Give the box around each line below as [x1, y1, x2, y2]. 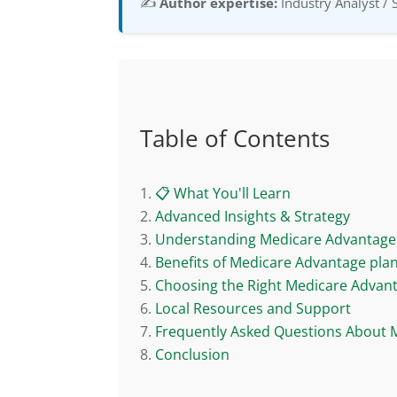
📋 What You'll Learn [155, 183, 292, 203]
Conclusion [155, 344, 230, 364]
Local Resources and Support [155, 298, 352, 318]
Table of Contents [140, 121, 331, 154]
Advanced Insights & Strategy [155, 206, 351, 226]
